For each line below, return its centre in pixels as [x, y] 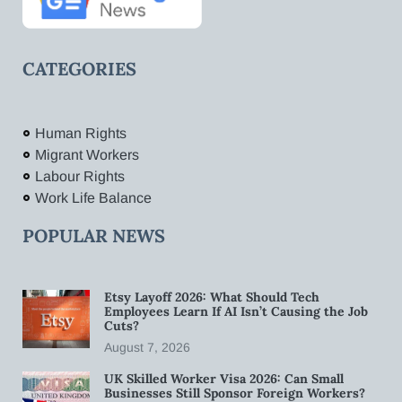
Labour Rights [79, 176]
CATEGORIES [79, 68]
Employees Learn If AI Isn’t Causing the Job [236, 311]
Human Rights [80, 133]
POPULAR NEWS [94, 235]
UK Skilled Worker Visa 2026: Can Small [224, 378]
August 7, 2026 [147, 347]
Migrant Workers [87, 154]
